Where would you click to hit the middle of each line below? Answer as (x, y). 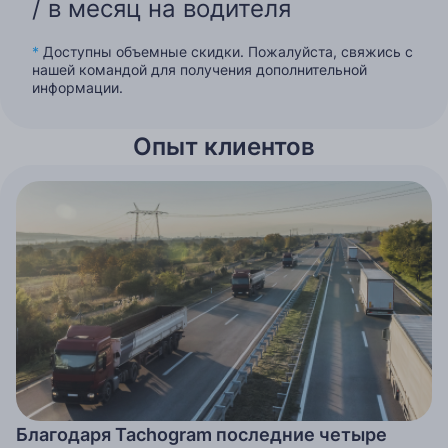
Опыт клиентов (224, 147)
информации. (77, 88)
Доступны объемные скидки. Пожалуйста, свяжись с (228, 52)
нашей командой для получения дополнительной (199, 70)
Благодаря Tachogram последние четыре (201, 435)
